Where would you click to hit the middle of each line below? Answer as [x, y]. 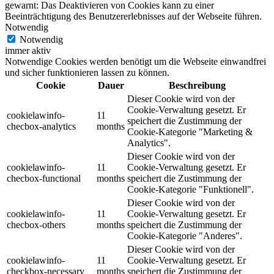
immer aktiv [28, 50]
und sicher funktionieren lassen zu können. [87, 72]
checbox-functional [44, 178]
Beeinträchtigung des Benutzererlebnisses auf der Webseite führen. [133, 16]
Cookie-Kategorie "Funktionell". [191, 189]
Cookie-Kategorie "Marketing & [190, 131]
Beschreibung [197, 85]
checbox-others [36, 224]
